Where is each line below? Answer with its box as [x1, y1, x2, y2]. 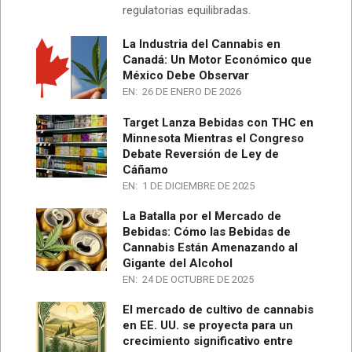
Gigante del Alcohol [123, 255, 233, 270]
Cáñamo [123, 162, 168, 177]
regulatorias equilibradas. [123, 2, 251, 17]
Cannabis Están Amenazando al [123, 240, 298, 255]
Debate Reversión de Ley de [123, 146, 279, 161]
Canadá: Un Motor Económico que [123, 52, 312, 67]
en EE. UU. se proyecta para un [123, 317, 293, 332]
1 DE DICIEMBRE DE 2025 [142, 179, 255, 192]
